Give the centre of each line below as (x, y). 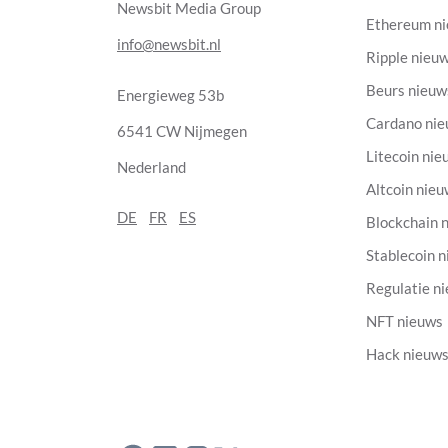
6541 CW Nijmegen (182, 131)
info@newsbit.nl (169, 44)
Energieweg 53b (170, 95)
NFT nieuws (405, 321)
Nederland (151, 167)
